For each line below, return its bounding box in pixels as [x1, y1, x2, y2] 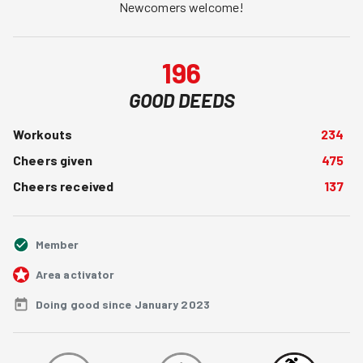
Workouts [13, 126, 73, 142]
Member [36, 237, 79, 251]
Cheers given [13, 152, 92, 168]
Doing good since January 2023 [36, 297, 210, 311]
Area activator [36, 267, 115, 281]
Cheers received [13, 178, 114, 194]
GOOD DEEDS [128, 88, 235, 112]
